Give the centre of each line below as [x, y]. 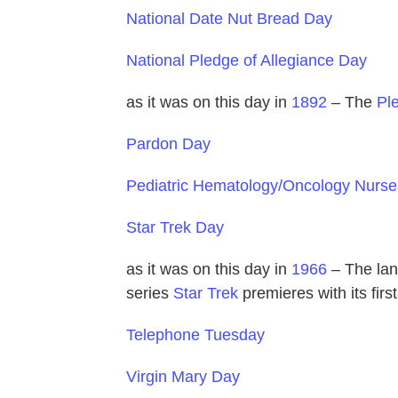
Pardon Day [168, 143]
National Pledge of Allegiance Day [247, 60]
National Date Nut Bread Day [229, 18]
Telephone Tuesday [195, 334]
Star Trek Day [175, 227]
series [150, 293]
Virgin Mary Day [183, 376]
